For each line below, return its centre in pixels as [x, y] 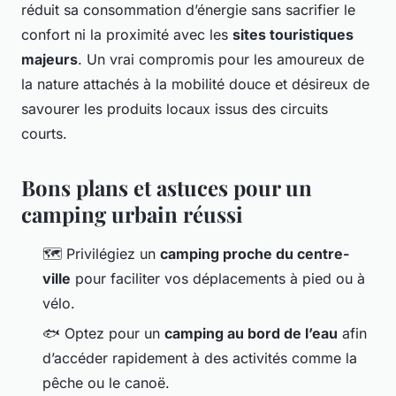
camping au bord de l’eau [251, 334]
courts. [44, 133]
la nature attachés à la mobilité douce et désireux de [195, 84]
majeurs [49, 59]
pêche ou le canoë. [106, 383]
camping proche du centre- [255, 253]
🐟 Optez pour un [103, 334]
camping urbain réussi [132, 213]
